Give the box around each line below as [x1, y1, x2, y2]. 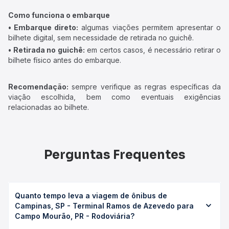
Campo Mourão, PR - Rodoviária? [15, 212, 134, 220]
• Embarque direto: [8, 23, 79, 32]
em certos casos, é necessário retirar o [84, 45, 221, 54]
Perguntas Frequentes [43, 147, 186, 163]
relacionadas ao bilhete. [8, 103, 89, 111]
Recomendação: [8, 82, 68, 91]
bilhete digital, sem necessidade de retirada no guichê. [8, 33, 194, 42]
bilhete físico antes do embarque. [8, 56, 121, 64]
